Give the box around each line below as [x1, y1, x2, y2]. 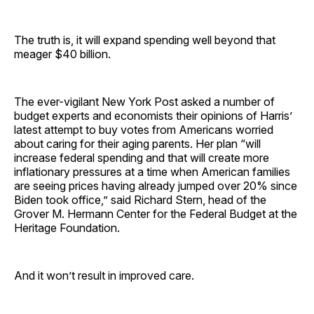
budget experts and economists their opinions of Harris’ [14, 108, 292, 123]
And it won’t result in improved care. [14, 268, 194, 282]
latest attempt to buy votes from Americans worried [14, 122, 273, 137]
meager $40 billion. [14, 46, 111, 61]
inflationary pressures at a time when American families [14, 164, 290, 179]
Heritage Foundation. [14, 220, 120, 235]
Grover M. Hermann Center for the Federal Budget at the [14, 206, 297, 221]
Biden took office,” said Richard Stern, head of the [14, 192, 266, 207]
